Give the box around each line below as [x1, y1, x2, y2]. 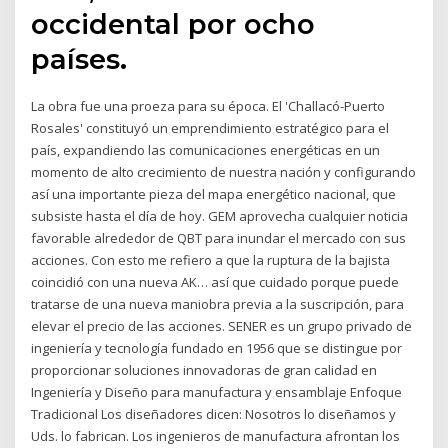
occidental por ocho [31, 6, 316, 41]
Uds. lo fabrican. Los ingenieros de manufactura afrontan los [31, 426, 401, 445]
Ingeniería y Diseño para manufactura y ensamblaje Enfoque [31, 382, 403, 401]
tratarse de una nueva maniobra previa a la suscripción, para [31, 294, 405, 313]
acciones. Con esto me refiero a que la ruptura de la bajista [31, 250, 391, 269]
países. [31, 41, 128, 76]
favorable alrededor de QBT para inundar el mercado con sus [31, 228, 407, 247]
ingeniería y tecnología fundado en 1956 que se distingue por [31, 338, 403, 357]
